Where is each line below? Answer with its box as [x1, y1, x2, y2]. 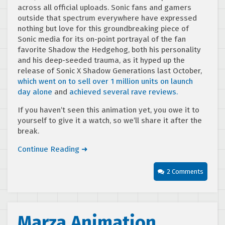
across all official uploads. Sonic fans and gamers [18, 3, 191, 12]
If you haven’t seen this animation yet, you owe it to [18, 105, 199, 115]
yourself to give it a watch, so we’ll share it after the [18, 116, 202, 125]
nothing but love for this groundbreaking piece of [18, 24, 189, 33]
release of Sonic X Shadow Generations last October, [18, 66, 202, 75]
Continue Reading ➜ [18, 144, 88, 154]
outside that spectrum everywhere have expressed [18, 13, 197, 23]
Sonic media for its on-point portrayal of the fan [18, 34, 186, 44]
